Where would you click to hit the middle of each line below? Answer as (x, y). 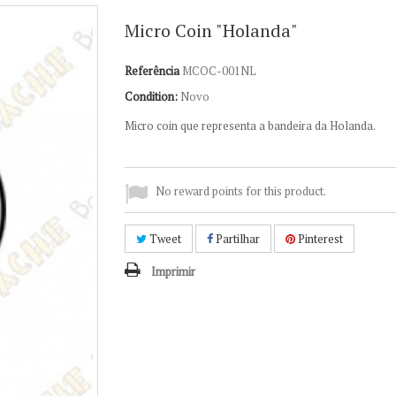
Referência (152, 71)
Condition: (151, 96)
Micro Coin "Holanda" (211, 30)
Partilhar (236, 239)
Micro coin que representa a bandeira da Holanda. (250, 126)
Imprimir (173, 271)
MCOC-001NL (219, 71)
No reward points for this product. (240, 191)
